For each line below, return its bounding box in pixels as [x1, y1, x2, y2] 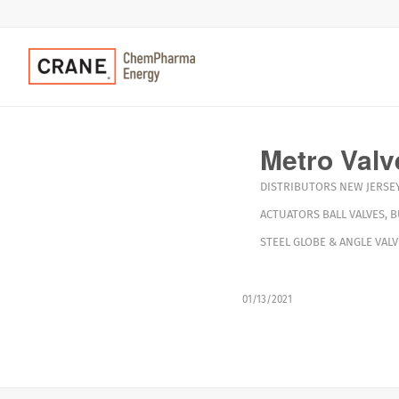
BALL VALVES [322, 208, 385, 221]
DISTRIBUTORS [259, 180, 337, 193]
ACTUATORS [259, 208, 320, 221]
